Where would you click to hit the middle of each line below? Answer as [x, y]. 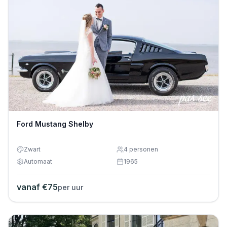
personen [143, 149]
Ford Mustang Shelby [55, 124]
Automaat [38, 162]
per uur [70, 187]
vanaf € [32, 187]
